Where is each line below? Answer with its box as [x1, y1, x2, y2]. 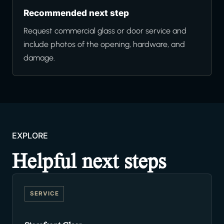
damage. [23, 53, 55, 63]
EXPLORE [12, 130, 48, 141]
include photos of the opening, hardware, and [23, 39, 185, 49]
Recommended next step [23, 7, 129, 18]
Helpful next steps [12, 149, 166, 173]
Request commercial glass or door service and [23, 26, 186, 36]
